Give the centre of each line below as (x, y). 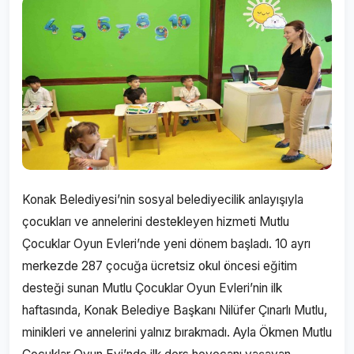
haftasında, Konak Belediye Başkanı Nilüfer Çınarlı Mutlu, (175, 310)
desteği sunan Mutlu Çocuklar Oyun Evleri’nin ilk (152, 288)
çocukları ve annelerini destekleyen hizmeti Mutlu (156, 222)
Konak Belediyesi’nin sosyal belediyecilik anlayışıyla (163, 200)
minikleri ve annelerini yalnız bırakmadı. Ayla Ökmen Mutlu (177, 332)
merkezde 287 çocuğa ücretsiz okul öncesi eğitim (160, 266)
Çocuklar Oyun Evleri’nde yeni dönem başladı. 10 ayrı (166, 244)
